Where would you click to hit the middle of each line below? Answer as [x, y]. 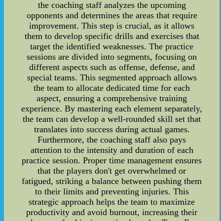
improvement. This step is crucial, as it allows [112, 25]
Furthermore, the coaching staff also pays [112, 139]
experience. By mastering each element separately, [112, 108]
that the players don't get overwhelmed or [112, 170]
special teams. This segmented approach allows [112, 77]
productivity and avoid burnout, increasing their [112, 212]
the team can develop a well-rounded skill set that [112, 119]
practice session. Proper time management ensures [112, 160]
